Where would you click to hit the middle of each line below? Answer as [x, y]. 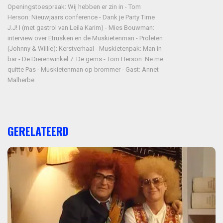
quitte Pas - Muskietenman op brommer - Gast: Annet [83, 69]
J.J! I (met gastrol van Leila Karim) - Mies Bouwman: [81, 28]
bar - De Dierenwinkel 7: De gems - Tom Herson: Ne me [85, 59]
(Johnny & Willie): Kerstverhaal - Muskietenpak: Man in [85, 49]
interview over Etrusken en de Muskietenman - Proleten [85, 38]
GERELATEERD [38, 131]
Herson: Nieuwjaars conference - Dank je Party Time [81, 17]
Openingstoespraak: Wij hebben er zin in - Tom [74, 7]
